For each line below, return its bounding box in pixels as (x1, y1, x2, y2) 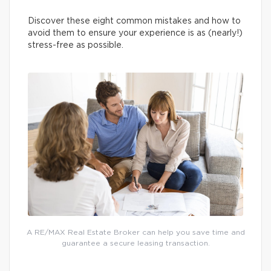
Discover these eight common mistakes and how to (28, 17, 241, 25)
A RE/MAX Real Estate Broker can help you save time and (26, 229, 245, 237)
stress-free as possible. (28, 41, 123, 50)
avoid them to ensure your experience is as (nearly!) (28, 29, 243, 38)
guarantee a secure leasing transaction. (61, 240, 210, 247)
